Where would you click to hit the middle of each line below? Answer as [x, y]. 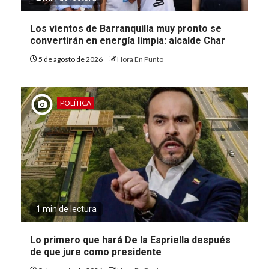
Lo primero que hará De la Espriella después [130, 240]
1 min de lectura [66, 209]
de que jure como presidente [96, 252]
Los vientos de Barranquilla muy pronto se [126, 28]
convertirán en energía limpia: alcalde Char [128, 40]
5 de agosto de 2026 [71, 59]
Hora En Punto [140, 59]
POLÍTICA [76, 103]
